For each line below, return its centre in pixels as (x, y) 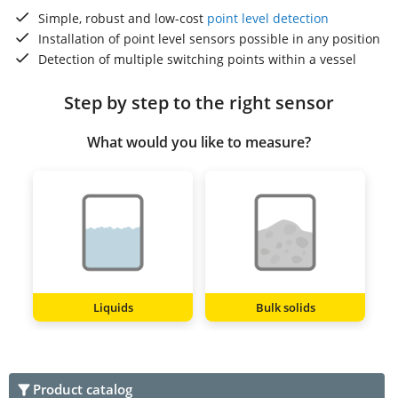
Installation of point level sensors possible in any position (209, 38)
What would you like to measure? (199, 142)
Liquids (113, 307)
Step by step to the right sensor (199, 102)
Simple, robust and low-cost (123, 18)
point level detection (268, 18)
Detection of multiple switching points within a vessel (197, 59)
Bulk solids (285, 307)
